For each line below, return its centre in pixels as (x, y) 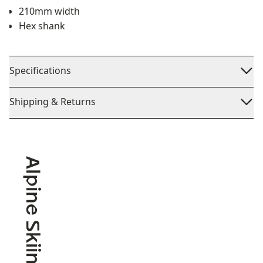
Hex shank (42, 26)
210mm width (49, 11)
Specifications (40, 70)
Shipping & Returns (53, 102)
